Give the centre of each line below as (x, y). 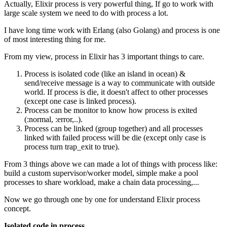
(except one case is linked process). (80, 101)
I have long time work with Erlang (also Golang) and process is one (112, 30)
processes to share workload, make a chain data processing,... (102, 182)
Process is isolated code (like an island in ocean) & (105, 73)
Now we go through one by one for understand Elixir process (102, 199)
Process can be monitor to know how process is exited (111, 110)
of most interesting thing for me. (55, 39)
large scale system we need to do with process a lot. (86, 13)
